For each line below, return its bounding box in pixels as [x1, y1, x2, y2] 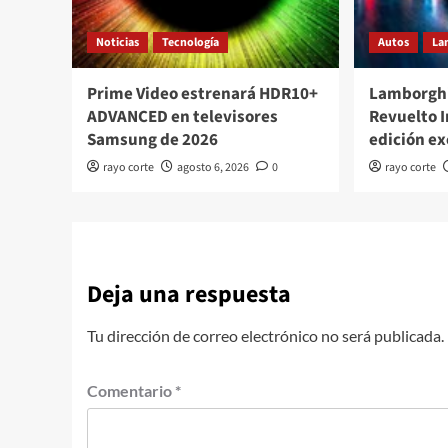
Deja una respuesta [87, 276, 291, 312]
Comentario [87, 380, 175, 400]
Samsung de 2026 [87, 127, 218, 152]
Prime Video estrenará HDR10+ [87, 81, 318, 106]
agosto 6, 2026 [177, 158, 249, 176]
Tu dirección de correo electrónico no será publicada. [87, 325, 444, 345]
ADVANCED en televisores [87, 104, 278, 129]
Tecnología [162, 33, 219, 51]
